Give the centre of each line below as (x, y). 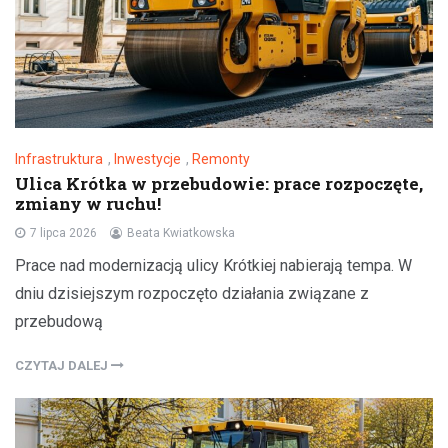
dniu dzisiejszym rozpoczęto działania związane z (192, 293)
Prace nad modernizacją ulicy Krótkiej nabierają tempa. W (213, 265)
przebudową (59, 321)
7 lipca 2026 (63, 232)
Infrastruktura (59, 158)
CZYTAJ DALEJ (63, 365)
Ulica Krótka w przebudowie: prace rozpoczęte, (219, 183)
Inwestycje (147, 158)
